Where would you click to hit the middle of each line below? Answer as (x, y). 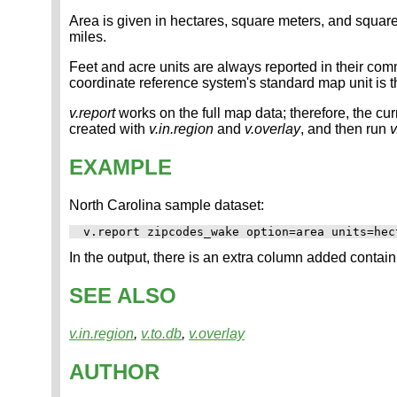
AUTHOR (114, 371)
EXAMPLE (121, 167)
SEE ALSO (123, 295)
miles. (88, 37)
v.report (92, 113)
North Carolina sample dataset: (167, 206)
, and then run (345, 129)
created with (109, 129)
